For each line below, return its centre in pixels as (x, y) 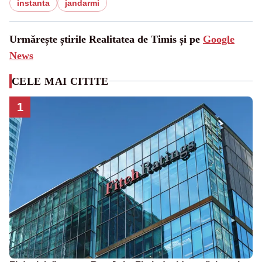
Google (219, 39)
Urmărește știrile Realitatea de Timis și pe (106, 39)
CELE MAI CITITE (60, 81)
